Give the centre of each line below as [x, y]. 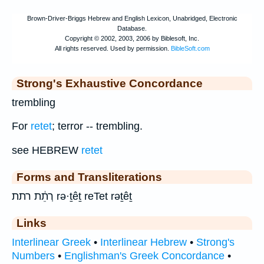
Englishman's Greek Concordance [144, 256]
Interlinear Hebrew [143, 242]
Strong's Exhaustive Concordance [110, 83]
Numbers [33, 256]
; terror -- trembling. [97, 126]
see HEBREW [47, 151]
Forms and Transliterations [89, 177]
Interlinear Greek [51, 242]
